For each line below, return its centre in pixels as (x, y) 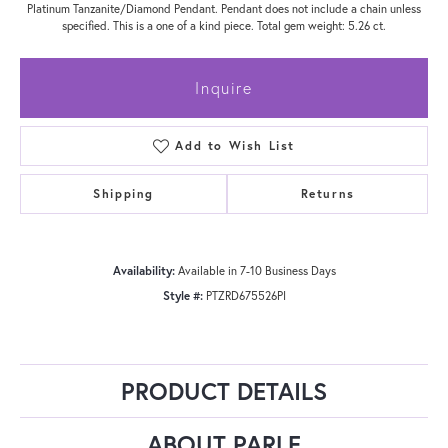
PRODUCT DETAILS (224, 390)
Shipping (124, 193)
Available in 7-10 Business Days (256, 270)
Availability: (143, 270)
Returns (327, 193)
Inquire (224, 87)
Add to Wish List (235, 145)
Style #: (182, 295)
